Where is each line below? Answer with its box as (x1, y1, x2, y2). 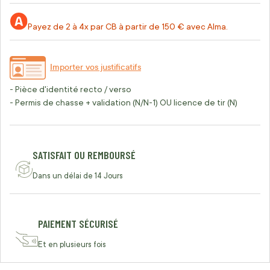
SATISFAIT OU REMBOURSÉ (33, 148, 136, 162)
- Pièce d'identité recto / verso (10, 84, 131, 94)
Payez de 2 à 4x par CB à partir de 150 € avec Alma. (28, 21, 228, 31)
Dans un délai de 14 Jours (33, 171, 123, 180)
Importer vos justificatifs (50, 61, 141, 73)
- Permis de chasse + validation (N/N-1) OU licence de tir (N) (10, 98, 237, 107)
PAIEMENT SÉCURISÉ (38, 217, 118, 230)
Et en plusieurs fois (38, 240, 106, 249)
